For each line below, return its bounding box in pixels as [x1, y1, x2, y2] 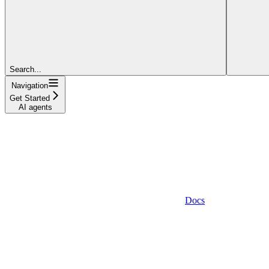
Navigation [11, 80, 48, 90]
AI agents [18, 102, 52, 112]
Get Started [10, 93, 50, 103]
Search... [10, 64, 41, 74]
